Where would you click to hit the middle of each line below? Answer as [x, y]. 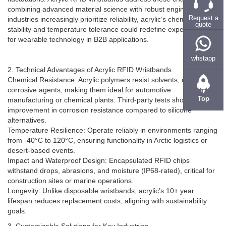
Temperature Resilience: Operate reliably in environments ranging [112, 135]
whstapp [203, 59]
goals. [17, 216]
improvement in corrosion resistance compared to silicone [100, 115]
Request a [203, 18]
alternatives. [27, 125]
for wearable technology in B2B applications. [78, 44]
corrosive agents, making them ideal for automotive [89, 95]
